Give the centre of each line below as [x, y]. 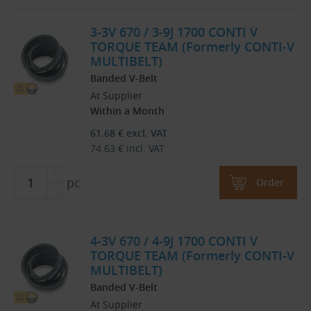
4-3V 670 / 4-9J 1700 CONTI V [174, 241]
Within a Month [127, 111]
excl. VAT [146, 133]
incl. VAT [144, 149]
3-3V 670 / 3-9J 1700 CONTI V [174, 32]
